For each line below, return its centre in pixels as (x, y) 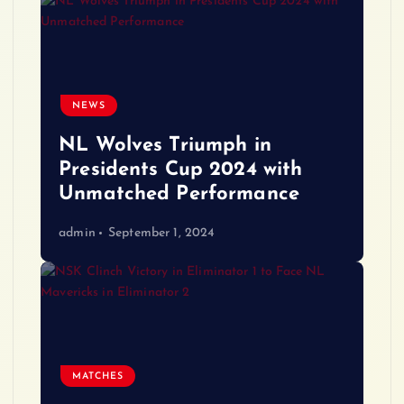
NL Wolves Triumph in (165, 146)
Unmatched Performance (179, 195)
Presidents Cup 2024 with (181, 170)
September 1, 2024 (161, 233)
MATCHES (98, 376)
